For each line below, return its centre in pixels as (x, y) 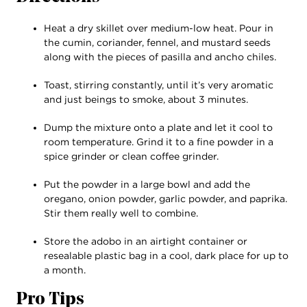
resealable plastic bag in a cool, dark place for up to (166, 255)
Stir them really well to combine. (121, 213)
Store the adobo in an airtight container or (146, 241)
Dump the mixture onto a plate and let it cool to (158, 127)
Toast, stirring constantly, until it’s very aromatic (159, 85)
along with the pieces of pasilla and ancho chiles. (160, 57)
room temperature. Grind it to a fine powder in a (159, 142)
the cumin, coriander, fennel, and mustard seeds (157, 42)
